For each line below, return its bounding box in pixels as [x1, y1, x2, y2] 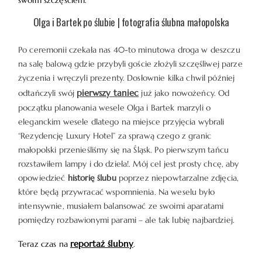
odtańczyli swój [18, 88, 77, 98]
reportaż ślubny [70, 238, 133, 249]
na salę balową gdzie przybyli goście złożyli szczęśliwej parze [18, 58, 243, 69]
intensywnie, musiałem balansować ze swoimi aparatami [18, 201, 224, 211]
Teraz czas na [18, 239, 70, 249]
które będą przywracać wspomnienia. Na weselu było [18, 187, 215, 197]
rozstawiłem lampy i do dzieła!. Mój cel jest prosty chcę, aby [18, 158, 239, 169]
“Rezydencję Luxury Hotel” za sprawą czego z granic [18, 130, 212, 141]
